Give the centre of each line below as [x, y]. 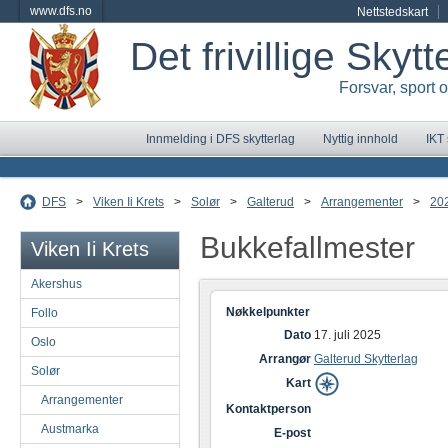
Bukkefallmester [307, 247]
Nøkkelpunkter [268, 312]
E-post [292, 433]
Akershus [56, 284]
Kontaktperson [268, 409]
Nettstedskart [392, 12]
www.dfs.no [61, 11]
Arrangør [285, 359]
